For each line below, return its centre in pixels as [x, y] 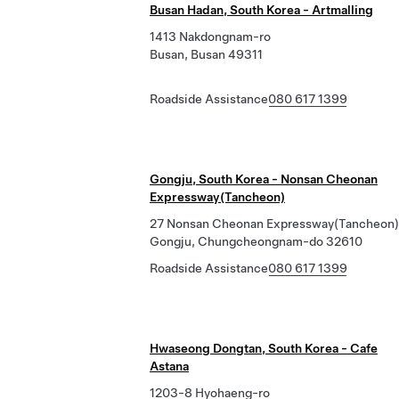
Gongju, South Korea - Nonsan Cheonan [264, 179]
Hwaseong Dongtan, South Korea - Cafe [264, 348]
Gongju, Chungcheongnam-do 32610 [256, 241]
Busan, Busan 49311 [206, 54]
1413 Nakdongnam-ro [210, 37]
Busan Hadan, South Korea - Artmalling [261, 10]
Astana [169, 366]
